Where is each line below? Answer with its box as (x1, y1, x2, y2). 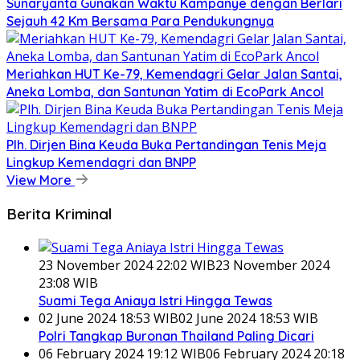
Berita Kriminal (6, 204, 112, 224)
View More (6, 172, 75, 189)
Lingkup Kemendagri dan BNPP (6, 154, 196, 171)
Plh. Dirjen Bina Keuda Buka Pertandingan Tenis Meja (6, 137, 326, 153)
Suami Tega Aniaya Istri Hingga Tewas (39, 292, 272, 309)
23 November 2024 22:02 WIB (39, 256, 215, 274)
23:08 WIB (39, 273, 98, 292)
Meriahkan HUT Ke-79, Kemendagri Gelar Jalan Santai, (6, 66, 342, 83)
